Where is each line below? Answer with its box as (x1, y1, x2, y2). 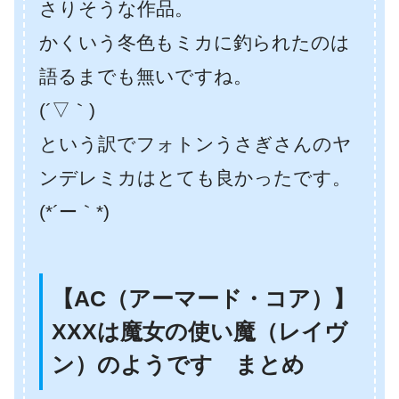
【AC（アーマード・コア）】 (52, 285, 355, 311)
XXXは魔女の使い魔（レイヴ (52, 318, 347, 344)
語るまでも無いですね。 (39, 65, 252, 86)
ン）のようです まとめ (52, 351, 305, 377)
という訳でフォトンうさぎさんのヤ (39, 133, 352, 154)
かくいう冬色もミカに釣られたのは (39, 31, 350, 53)
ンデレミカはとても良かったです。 (39, 167, 351, 188)
